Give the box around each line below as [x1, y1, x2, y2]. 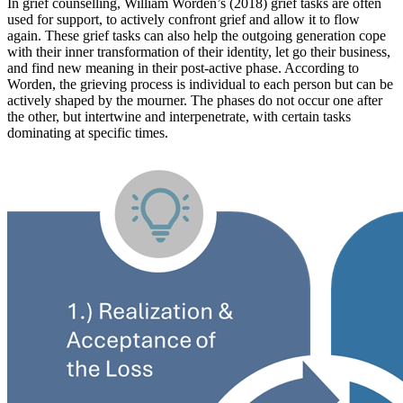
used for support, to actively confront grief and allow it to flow [7, 12, 360, 28]
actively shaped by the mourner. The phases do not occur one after [7, 93, 382, 109]
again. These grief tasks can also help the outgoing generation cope [7, 28, 386, 44]
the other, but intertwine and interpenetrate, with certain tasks [7, 109, 351, 125]
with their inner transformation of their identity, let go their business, [7, 44, 390, 60]
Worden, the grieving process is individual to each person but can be [7, 76, 393, 93]
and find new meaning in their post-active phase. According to [7, 60, 359, 76]
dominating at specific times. [7, 125, 172, 141]
